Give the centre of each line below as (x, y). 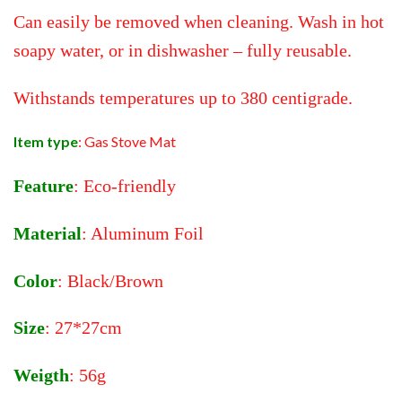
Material (48, 233)
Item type (46, 142)
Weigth (41, 376)
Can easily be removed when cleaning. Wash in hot (199, 21)
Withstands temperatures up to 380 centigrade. (183, 97)
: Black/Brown (110, 280)
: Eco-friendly (125, 186)
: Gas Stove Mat (127, 142)
